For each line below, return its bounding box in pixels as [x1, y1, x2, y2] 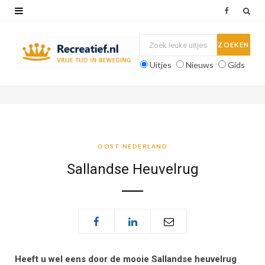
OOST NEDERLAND [98, 143, 167, 150]
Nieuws [186, 59, 214, 70]
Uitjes [150, 59, 172, 70]
